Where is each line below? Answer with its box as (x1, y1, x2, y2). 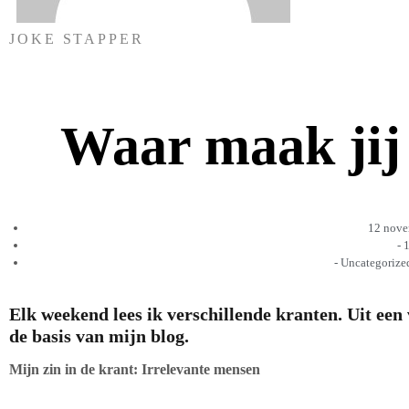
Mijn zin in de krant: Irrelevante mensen (9, 362, 260, 377)
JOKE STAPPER (9, 31, 144, 47)
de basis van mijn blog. (9, 326, 189, 346)
